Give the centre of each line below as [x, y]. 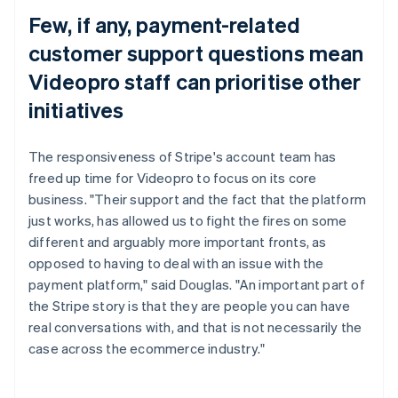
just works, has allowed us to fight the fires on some [188, 220]
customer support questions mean [196, 52]
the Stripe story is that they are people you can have [190, 305]
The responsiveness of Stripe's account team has [183, 156]
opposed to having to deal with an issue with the [176, 263]
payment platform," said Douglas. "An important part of [197, 284]
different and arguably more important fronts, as [178, 241]
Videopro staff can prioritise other [195, 81]
